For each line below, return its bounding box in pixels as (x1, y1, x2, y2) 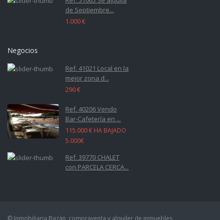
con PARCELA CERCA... (65, 162, 129, 171)
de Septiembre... (65, 5, 114, 14)
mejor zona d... (65, 73, 109, 82)
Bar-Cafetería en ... (65, 114, 121, 123)
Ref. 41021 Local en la (65, 63, 129, 73)
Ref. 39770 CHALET (65, 152, 119, 162)
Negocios (7, 45, 38, 55)
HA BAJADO (94, 126, 126, 135)
